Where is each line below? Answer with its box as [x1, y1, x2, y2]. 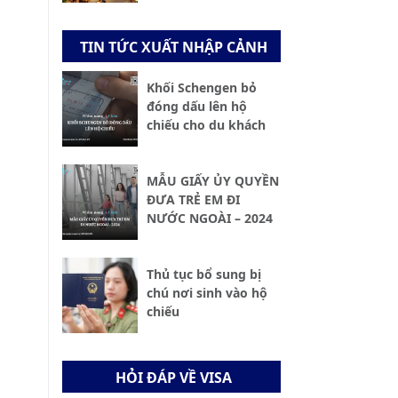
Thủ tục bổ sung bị [146, 266, 261, 283]
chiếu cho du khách [146, 116, 266, 134]
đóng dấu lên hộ [146, 98, 247, 115]
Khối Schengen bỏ [146, 79, 257, 97]
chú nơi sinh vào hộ [146, 284, 267, 302]
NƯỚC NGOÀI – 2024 [146, 210, 273, 227]
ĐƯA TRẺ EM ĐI [146, 191, 240, 209]
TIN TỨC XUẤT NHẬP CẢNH [79, 37, 267, 57]
